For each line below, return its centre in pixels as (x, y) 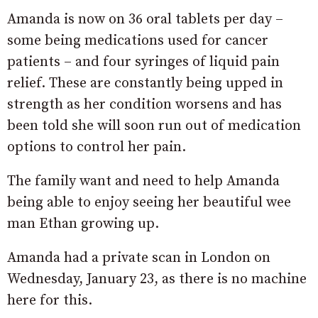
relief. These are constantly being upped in (145, 83)
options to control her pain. (97, 147)
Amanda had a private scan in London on (139, 258)
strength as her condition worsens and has (144, 104)
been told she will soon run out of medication (154, 126)
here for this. (50, 300)
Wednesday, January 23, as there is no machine (157, 279)
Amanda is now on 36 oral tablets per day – (145, 19)
